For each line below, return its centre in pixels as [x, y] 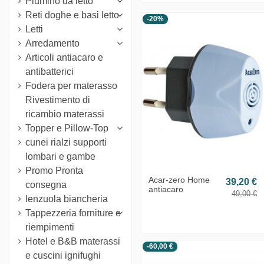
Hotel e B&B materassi [73, 241]
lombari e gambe [60, 156]
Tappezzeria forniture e [73, 213]
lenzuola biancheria [67, 199]
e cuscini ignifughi [63, 255]
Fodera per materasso [71, 85]
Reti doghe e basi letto [72, 15]
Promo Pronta [54, 170]
